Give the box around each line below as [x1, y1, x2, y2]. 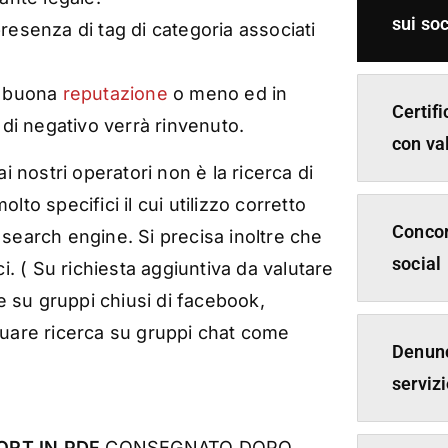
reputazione [62, 83, 168, 105]
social [391, 253, 442, 275]
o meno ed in [167, 83, 288, 105]
